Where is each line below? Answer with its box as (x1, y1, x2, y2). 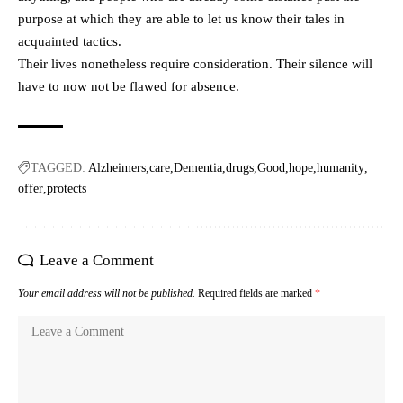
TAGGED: (31, 160, 85, 175)
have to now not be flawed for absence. (18, 78, 239, 94)
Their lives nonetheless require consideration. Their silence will (18, 56, 372, 71)
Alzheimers (88, 160, 146, 175)
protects (47, 181, 86, 195)
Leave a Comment (40, 251, 154, 269)
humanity (317, 160, 364, 175)
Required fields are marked (198, 286, 315, 300)
